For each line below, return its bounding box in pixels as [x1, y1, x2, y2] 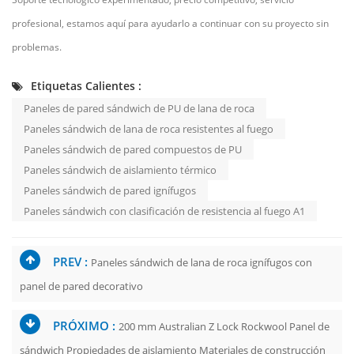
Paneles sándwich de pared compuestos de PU [24, 142, 242, 157]
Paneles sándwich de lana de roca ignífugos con [91, 255, 312, 270]
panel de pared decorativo [20, 279, 143, 294]
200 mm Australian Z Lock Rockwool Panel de [119, 319, 330, 334]
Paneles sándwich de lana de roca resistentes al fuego [24, 122, 273, 137]
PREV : [53, 254, 91, 270]
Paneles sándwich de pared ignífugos [24, 183, 196, 198]
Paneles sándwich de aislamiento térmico [24, 163, 217, 178]
